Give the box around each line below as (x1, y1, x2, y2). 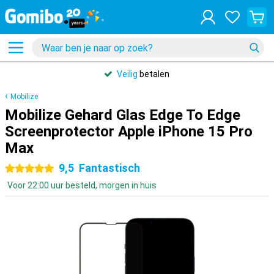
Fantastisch (79, 161, 140, 174)
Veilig (117, 69, 138, 79)
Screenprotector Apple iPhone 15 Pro (5, 123, 253, 140)
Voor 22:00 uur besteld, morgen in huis (7, 180, 157, 190)
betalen (138, 69, 169, 79)
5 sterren (29, 164, 65, 174)
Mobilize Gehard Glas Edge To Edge (5, 106, 240, 124)
